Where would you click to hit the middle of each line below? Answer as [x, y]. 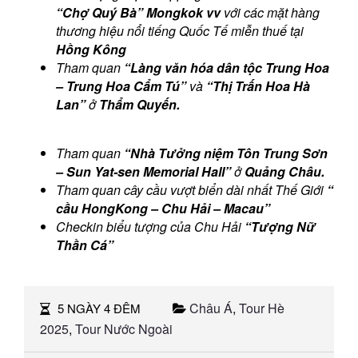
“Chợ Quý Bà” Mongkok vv [138, 12]
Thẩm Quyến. [139, 104]
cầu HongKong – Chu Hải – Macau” [163, 208]
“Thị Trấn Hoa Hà [258, 86]
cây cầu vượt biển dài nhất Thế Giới [224, 189]
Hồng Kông [91, 49]
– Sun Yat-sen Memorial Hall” [143, 171]
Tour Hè [262, 308]
